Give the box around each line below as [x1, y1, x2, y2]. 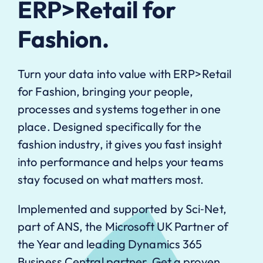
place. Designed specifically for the [18, 119, 201, 134]
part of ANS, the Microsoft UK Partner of [18, 218, 229, 234]
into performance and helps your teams [18, 154, 224, 169]
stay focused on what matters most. [18, 171, 204, 187]
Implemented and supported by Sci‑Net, [18, 201, 227, 216]
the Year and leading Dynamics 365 [18, 236, 203, 251]
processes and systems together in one [18, 101, 221, 116]
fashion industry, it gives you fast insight [18, 136, 222, 151]
